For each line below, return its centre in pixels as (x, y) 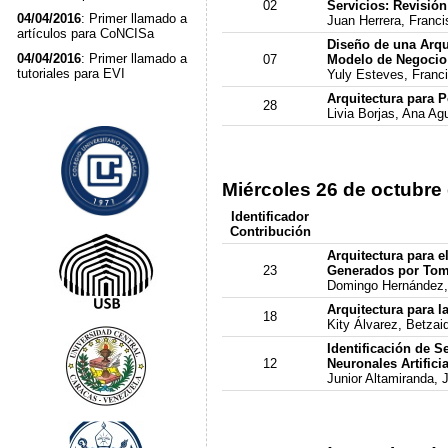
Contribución (270, 231)
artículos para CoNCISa (85, 33)
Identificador (270, 216)
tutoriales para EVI (70, 73)
